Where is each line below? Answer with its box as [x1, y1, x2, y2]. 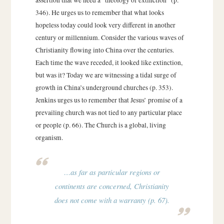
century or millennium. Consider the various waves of [35, 32, 184, 42]
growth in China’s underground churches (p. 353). [35, 82, 173, 92]
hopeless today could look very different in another [35, 20, 175, 29]
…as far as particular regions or [64, 167, 160, 177]
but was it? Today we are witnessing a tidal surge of [35, 70, 176, 79]
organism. [35, 132, 63, 142]
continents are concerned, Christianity [55, 181, 169, 191]
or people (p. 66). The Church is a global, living [35, 120, 166, 129]
